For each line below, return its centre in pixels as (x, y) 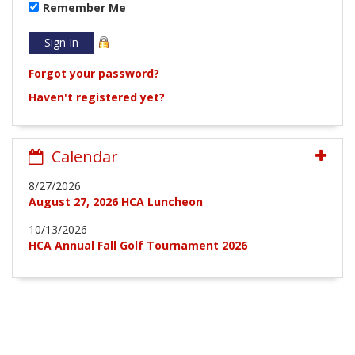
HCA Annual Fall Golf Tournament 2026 (138, 245)
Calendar (83, 156)
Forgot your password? (94, 73)
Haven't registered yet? (97, 97)
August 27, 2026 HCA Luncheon (116, 201)
